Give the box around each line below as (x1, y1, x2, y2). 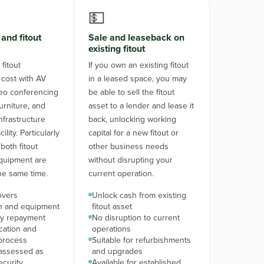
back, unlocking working (88, 114, 177, 124)
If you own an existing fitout (88, 60, 189, 70)
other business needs (88, 141, 169, 151)
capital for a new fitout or (88, 128, 179, 138)
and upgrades (92, 246, 143, 256)
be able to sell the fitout (88, 87, 175, 97)
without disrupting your (88, 155, 173, 165)
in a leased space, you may (88, 74, 187, 84)
